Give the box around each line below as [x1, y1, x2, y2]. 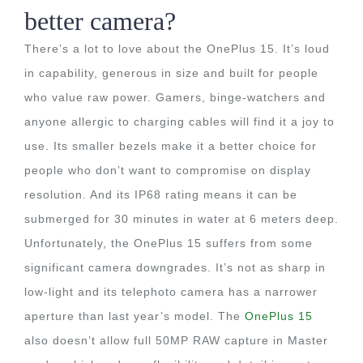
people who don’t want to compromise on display [24, 164, 311, 177]
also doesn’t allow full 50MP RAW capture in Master [24, 334, 328, 347]
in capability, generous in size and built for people [24, 66, 318, 79]
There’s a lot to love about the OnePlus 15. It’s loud [24, 42, 330, 55]
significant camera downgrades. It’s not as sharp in [24, 261, 326, 274]
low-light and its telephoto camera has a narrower [24, 285, 318, 298]
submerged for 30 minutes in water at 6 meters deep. [24, 212, 339, 225]
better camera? [24, 6, 176, 36]
